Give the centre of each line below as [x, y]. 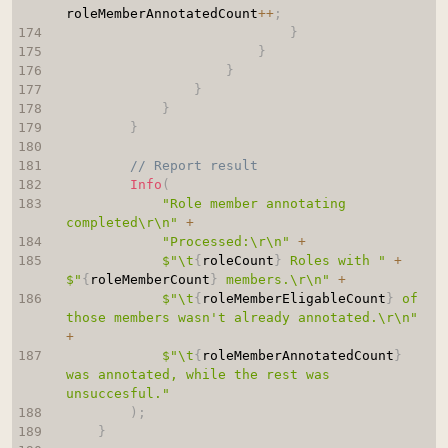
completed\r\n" [121, 223]
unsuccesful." [117, 394]
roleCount [237, 261]
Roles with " [333, 261]
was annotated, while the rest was [197, 375]
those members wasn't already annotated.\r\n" [241, 318]
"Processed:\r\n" [225, 242]
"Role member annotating [253, 204]
